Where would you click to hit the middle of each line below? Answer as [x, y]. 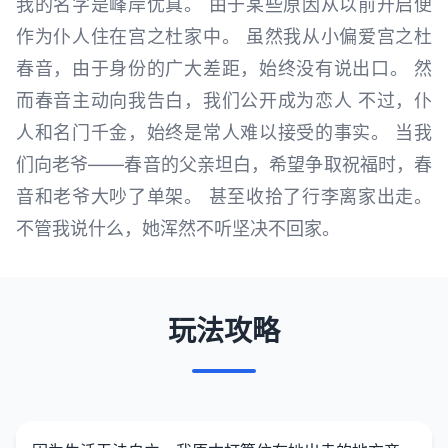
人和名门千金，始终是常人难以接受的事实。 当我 [224, 132]
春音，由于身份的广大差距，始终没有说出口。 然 [224, 68]
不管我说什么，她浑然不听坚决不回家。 [178, 228]
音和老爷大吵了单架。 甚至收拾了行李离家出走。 [224, 196]
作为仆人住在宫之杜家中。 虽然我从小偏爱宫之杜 [224, 36]
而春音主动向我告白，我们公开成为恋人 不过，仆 [224, 100]
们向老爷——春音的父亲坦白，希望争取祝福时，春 [224, 164]
